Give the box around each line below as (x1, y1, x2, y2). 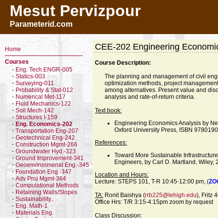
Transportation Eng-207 (16, 127, 78, 134)
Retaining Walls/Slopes (16, 189, 77, 196)
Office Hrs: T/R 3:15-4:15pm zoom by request (95, 199, 213, 205)
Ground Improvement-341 (16, 155, 84, 162)
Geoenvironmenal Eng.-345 (16, 162, 89, 168)
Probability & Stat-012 (16, 87, 73, 93)
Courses (5, 58, 29, 65)
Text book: (95, 107, 122, 114)
